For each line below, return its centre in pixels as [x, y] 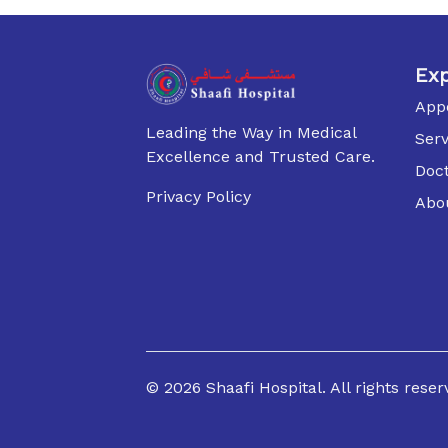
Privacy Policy [199, 196]
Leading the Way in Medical [251, 132]
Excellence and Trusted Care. [261, 156]
